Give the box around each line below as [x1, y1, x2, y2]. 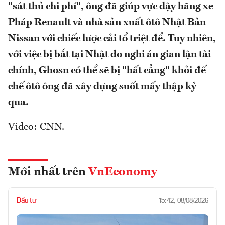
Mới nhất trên [8, 166, 88, 179]
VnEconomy [88, 166, 157, 179]
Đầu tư [17, 197, 37, 205]
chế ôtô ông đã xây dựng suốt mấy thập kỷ [8, 82, 196, 92]
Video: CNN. [8, 122, 64, 133]
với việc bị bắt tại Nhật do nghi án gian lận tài [8, 50, 211, 60]
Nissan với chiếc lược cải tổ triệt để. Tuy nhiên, [8, 34, 216, 44]
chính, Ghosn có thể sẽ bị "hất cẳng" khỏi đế [8, 66, 206, 76]
